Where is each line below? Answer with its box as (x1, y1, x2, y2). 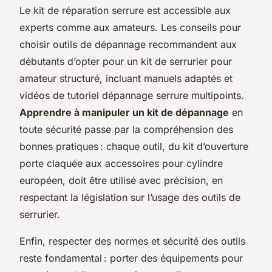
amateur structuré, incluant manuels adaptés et (19, 72, 233, 84)
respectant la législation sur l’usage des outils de (19, 191, 240, 203)
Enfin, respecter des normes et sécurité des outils (19, 234, 245, 247)
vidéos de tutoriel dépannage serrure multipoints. (19, 89, 244, 101)
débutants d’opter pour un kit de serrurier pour (19, 55, 232, 67)
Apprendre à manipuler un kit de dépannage (19, 106, 229, 118)
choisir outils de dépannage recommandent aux (19, 38, 237, 50)
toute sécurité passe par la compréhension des (19, 123, 233, 135)
